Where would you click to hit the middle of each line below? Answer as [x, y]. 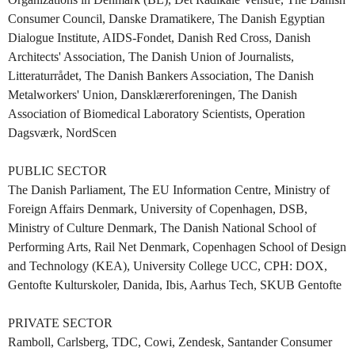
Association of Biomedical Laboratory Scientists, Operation [157, 114]
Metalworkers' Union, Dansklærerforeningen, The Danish [153, 95]
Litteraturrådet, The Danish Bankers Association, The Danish [161, 76]
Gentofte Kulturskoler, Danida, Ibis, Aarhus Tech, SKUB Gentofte [175, 285]
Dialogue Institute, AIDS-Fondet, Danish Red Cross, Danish [159, 38]
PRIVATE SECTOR [60, 323]
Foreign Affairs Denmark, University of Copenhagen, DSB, [158, 209]
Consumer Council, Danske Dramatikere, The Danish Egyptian [166, 19]
